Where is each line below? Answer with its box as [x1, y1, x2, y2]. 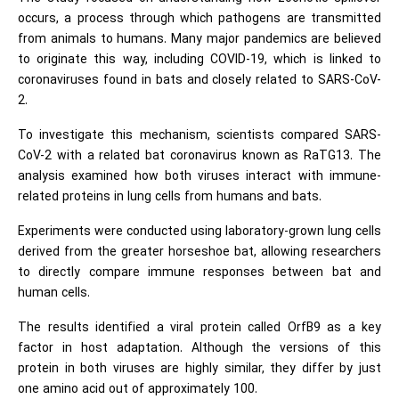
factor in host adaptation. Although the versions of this [18, 338, 381, 358]
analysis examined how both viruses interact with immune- [18, 167, 381, 186]
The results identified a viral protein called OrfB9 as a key [18, 318, 381, 338]
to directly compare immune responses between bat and [18, 263, 381, 282]
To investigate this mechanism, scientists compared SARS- [18, 126, 381, 145]
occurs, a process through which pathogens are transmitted [18, 9, 381, 28]
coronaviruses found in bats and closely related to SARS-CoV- [18, 70, 381, 90]
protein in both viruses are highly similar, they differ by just [18, 359, 381, 379]
